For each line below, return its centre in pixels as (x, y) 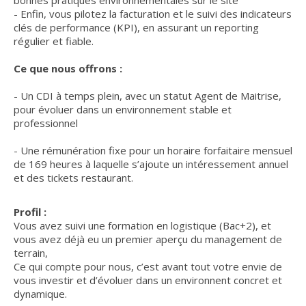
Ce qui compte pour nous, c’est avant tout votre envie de (148, 266)
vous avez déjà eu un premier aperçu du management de (148, 239)
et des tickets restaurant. (73, 178)
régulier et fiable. (54, 41)
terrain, (31, 253)
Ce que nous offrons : (68, 68)
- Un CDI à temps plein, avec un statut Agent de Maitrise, (148, 96)
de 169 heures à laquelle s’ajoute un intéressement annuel (151, 164)
